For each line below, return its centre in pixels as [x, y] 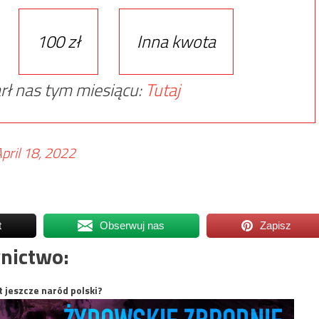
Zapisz [276, 225]
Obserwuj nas [132, 225]
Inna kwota [176, 41]
